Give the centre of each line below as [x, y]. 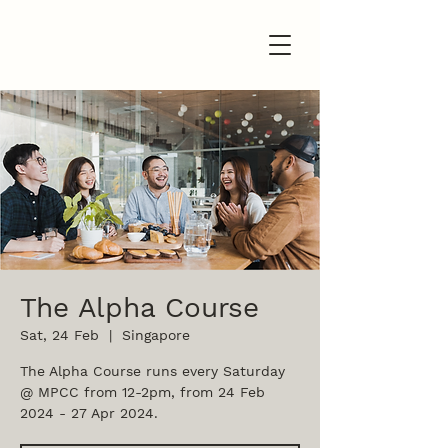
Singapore [156, 335]
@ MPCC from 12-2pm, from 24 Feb [142, 392]
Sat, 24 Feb [59, 335]
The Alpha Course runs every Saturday [152, 371]
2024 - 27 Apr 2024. [89, 413]
